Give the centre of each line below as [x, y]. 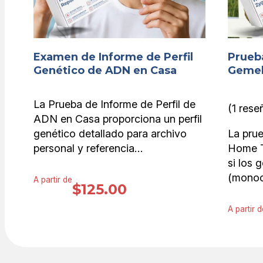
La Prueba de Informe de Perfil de [114, 104]
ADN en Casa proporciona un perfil [118, 119]
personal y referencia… [88, 148]
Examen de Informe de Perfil [113, 57]
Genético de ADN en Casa [105, 70]
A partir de [53, 180]
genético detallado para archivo [110, 133]
